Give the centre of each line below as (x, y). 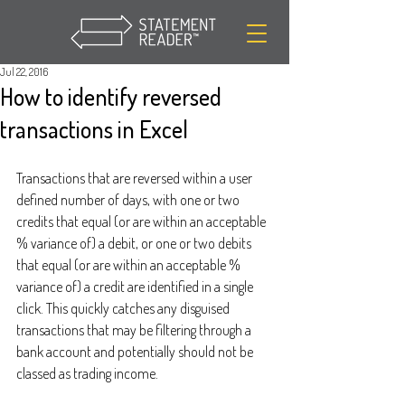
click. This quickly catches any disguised (124, 308)
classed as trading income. (87, 373)
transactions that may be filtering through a (135, 330)
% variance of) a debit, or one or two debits (135, 243)
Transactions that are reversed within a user (136, 178)
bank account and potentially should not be (136, 352)
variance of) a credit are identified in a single (136, 287)
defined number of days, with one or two (129, 200)
